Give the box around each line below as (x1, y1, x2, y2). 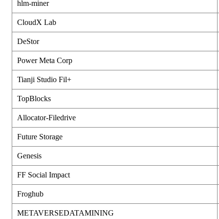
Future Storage (17, 132, 63, 141)
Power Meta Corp (17, 56, 72, 65)
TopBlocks (17, 94, 51, 103)
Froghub (17, 189, 44, 198)
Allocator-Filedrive (17, 113, 76, 122)
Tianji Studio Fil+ (17, 75, 71, 84)
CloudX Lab (17, 18, 56, 26)
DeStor (17, 37, 39, 45)
